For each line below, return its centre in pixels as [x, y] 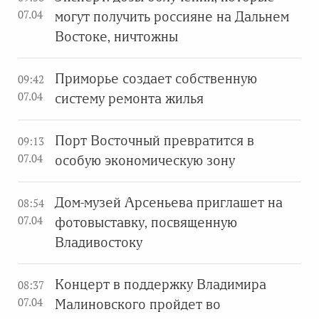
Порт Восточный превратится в [155, 141]
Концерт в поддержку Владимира [161, 284]
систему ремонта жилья [129, 99]
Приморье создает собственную [156, 79]
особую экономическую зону [145, 161]
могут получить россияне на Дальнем [172, 17]
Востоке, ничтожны [116, 37]
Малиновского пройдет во [138, 304]
